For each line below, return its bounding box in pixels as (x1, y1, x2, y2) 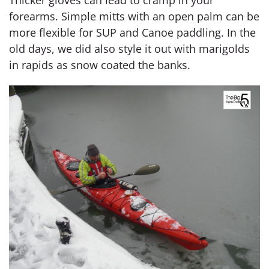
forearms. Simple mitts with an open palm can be (9, 9, 259, 23)
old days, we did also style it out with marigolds (9, 41, 250, 56)
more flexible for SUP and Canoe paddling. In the (9, 25, 256, 40)
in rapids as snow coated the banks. (9, 58, 190, 72)
